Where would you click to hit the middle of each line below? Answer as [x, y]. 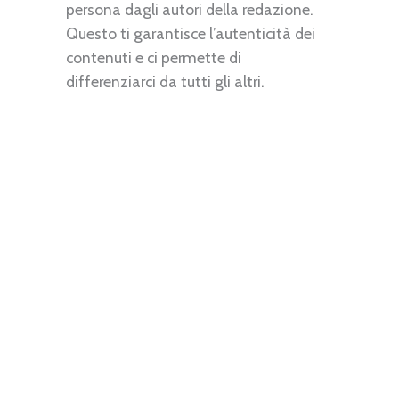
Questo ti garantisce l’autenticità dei [191, 34]
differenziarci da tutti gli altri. [165, 82]
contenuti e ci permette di [154, 58]
